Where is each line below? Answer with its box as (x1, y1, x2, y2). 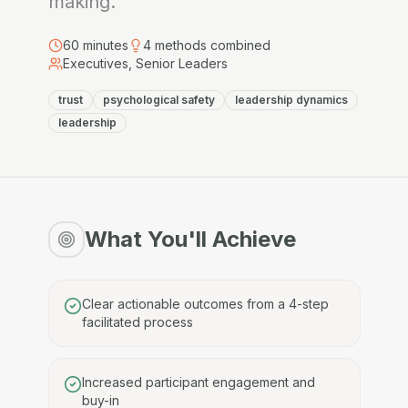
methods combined (154, 37, 270, 53)
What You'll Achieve (84, 226, 296, 252)
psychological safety (102, 93, 215, 107)
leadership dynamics (234, 93, 348, 107)
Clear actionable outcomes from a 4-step (81, 296, 329, 311)
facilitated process (81, 314, 193, 330)
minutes (82, 37, 128, 53)
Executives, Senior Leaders (62, 56, 228, 71)
